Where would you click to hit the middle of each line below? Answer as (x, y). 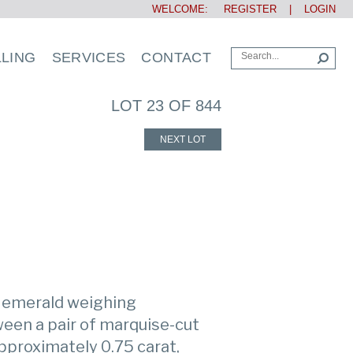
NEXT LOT (182, 139)
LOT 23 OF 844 (166, 106)
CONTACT (176, 58)
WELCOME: (182, 9)
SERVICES (89, 58)
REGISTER (244, 9)
